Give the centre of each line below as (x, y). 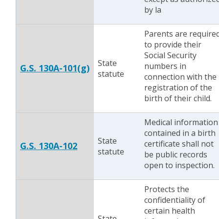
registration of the (178, 88)
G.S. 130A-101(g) (55, 68)
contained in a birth (180, 133)
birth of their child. (178, 98)
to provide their (173, 44)
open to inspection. (179, 165)
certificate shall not (179, 144)
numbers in (165, 66)
